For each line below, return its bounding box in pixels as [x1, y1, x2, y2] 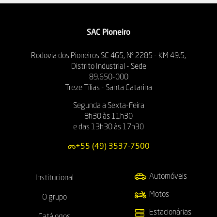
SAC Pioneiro [87, 29, 130, 37]
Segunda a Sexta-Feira [73, 102, 144, 110]
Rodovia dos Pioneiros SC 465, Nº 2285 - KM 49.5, [31, 52, 186, 61]
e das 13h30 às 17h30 [73, 124, 144, 132]
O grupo [42, 194, 67, 202]
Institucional [35, 174, 74, 183]
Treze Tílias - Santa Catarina [65, 84, 152, 93]
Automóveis [149, 173, 187, 181]
